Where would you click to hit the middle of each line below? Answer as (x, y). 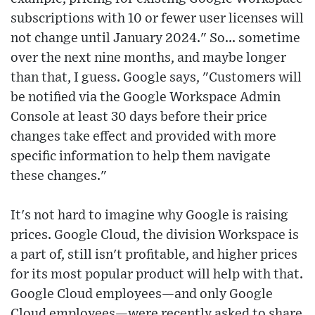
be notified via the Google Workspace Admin (146, 98)
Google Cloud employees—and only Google (142, 295)
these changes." (59, 176)
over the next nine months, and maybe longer (148, 58)
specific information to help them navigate (141, 157)
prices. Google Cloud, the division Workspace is (155, 236)
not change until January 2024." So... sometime (155, 39)
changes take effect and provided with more (143, 137)
